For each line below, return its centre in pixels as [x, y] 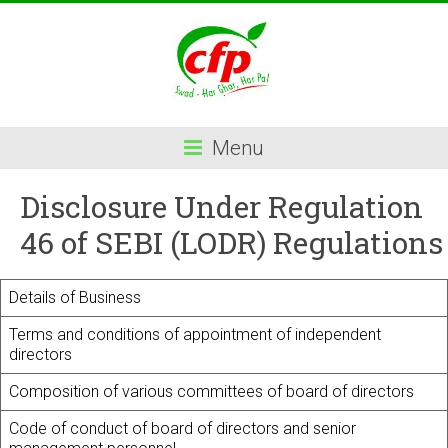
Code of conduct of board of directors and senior [182, 428]
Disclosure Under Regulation [221, 206]
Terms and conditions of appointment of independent [195, 334]
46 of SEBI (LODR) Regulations [231, 242]
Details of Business [75, 297]
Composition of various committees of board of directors [211, 391]
